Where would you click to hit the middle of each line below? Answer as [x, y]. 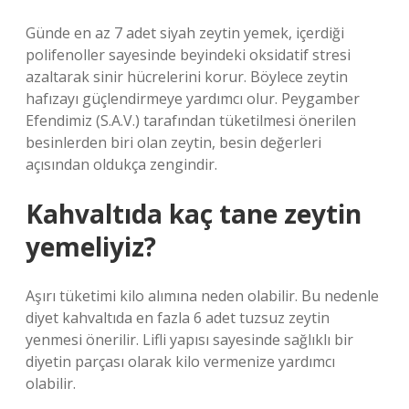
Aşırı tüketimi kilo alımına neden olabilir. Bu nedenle [202, 296]
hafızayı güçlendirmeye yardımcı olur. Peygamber [193, 99]
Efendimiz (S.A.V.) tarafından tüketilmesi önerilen [191, 121]
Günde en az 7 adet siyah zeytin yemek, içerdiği [185, 33]
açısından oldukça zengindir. [121, 164]
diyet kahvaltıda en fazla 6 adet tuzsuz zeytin [178, 318]
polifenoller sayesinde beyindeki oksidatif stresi [188, 55]
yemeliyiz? [91, 246]
